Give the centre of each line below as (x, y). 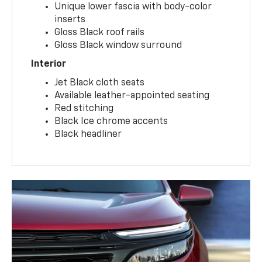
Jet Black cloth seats (100, 83)
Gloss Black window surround (118, 45)
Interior (49, 64)
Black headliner (88, 134)
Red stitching (84, 108)
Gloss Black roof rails (100, 32)
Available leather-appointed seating (132, 96)
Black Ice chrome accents (111, 121)
